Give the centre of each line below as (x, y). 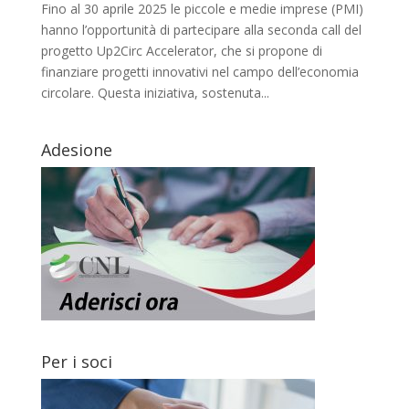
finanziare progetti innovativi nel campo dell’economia (199, 71)
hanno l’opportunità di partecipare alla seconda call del (201, 29)
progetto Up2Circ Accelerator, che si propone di (181, 50)
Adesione (76, 149)
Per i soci (76, 361)
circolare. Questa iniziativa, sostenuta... (155, 92)
